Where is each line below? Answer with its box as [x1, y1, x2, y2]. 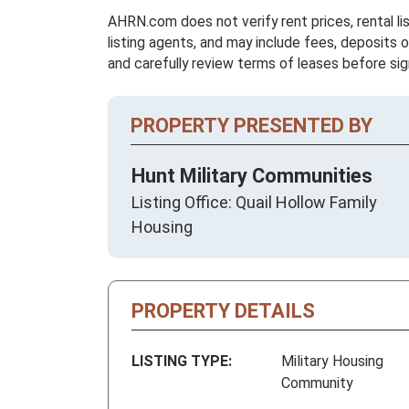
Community [281, 374, 353, 393]
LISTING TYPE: [131, 352, 232, 371]
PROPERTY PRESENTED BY [131, 114, 372, 138]
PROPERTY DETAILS [131, 299, 315, 323]
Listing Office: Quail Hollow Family [131, 193, 377, 213]
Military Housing [281, 352, 383, 371]
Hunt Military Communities [131, 164, 372, 188]
